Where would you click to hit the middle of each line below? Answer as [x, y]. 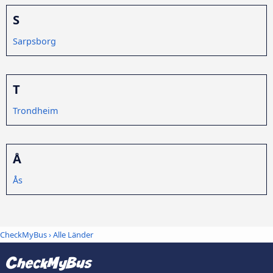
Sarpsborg [34, 41]
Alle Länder [73, 235]
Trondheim [35, 110]
